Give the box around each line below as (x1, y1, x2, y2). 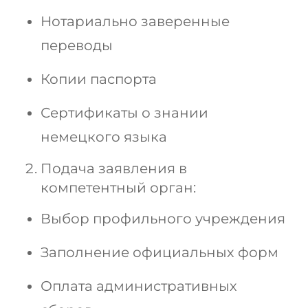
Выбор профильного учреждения (41, 210, 285, 228)
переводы (41, 37, 113, 54)
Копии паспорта (41, 71, 157, 88)
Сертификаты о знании (41, 104, 208, 122)
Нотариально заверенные (41, 13, 230, 30)
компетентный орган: (41, 179, 196, 197)
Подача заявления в (41, 160, 187, 177)
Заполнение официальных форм (41, 244, 278, 261)
